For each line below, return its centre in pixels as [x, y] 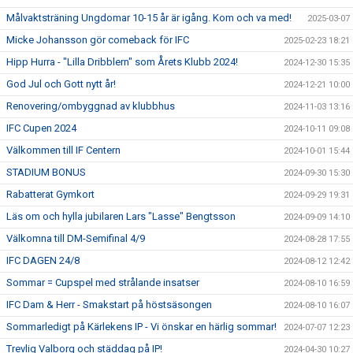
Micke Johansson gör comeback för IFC [98, 40]
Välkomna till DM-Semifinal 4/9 [76, 238]
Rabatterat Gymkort [50, 194]
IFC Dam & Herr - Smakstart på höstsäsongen [109, 305]
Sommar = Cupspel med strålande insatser [103, 282]
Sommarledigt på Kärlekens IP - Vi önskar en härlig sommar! [141, 327]
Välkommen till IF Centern [63, 150]
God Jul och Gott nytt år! [61, 84]
